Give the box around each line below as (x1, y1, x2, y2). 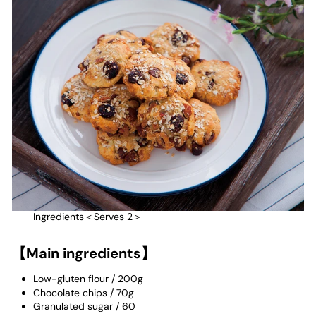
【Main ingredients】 (12, 244, 155, 262)
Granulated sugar (33, 300, 113, 312)
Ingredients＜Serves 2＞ (33, 210, 142, 223)
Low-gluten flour (33, 272, 109, 285)
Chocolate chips (33, 286, 107, 299)
